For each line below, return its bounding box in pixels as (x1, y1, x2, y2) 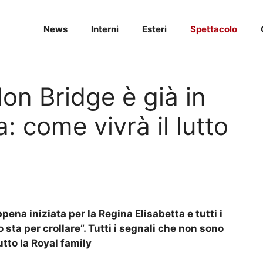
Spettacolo (190, 23, 237, 35)
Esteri (142, 23, 167, 35)
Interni (91, 23, 119, 35)
